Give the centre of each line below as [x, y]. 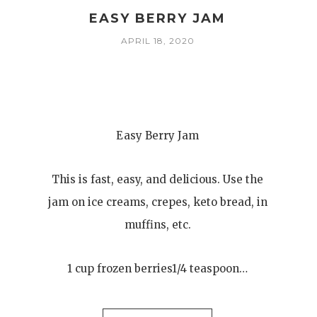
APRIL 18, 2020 [157, 41]
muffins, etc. [157, 225]
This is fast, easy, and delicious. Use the [158, 179]
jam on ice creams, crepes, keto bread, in [157, 202]
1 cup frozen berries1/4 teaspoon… [158, 269]
